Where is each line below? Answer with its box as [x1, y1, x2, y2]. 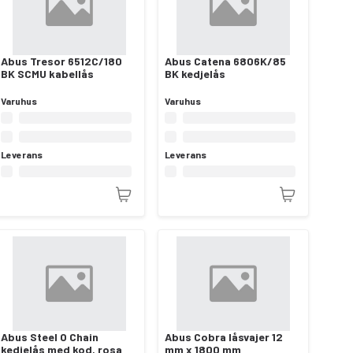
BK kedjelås [165, 66, 225, 80]
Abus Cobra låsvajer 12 [165, 329, 283, 344]
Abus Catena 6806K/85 [165, 54, 286, 68]
